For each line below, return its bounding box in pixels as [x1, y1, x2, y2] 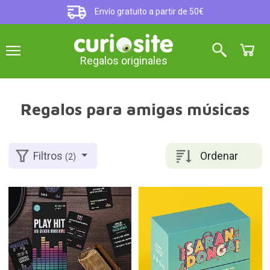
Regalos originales [80, 54, 168, 67]
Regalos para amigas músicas [20, 99, 250, 119]
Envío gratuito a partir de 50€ [93, 7, 204, 17]
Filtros [33, 149, 66, 163]
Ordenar [200, 149, 238, 162]
